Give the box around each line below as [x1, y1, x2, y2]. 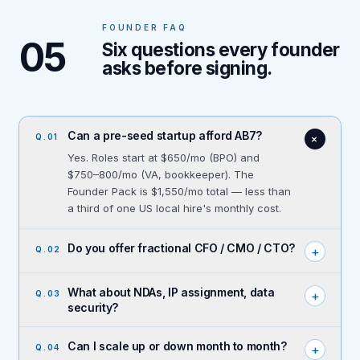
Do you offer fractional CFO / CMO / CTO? [67, 240, 295, 255]
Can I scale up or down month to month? [67, 338, 287, 353]
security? [67, 300, 118, 314]
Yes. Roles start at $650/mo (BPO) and [67, 150, 260, 164]
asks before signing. [101, 56, 273, 79]
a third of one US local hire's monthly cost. [67, 201, 281, 215]
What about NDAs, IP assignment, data [67, 284, 275, 299]
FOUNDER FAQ [101, 22, 187, 32]
